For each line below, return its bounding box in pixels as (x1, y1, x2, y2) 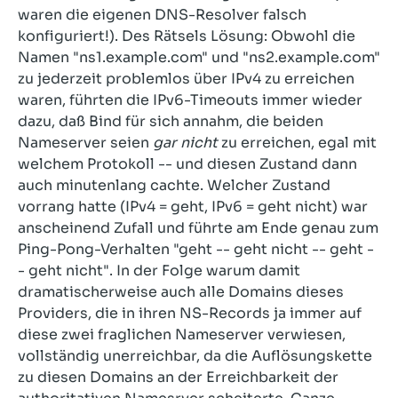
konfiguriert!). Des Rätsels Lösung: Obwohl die (18, 27, 355, 45)
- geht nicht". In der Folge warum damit (18, 261, 300, 280)
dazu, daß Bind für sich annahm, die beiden (18, 112, 323, 131)
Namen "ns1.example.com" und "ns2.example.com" (18, 48, 380, 67)
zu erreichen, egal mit (218, 133, 377, 152)
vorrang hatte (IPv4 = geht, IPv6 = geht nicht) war (18, 197, 368, 216)
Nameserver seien (18, 133, 153, 152)
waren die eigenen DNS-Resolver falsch (18, 5, 306, 24)
